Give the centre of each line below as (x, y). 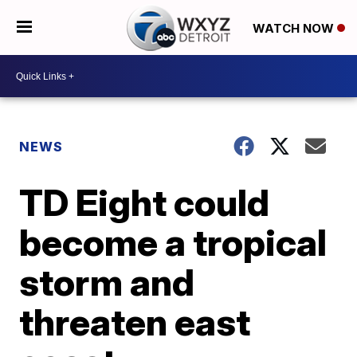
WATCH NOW (294, 28)
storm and (107, 282)
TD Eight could (145, 202)
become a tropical (173, 242)
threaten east (135, 322)
